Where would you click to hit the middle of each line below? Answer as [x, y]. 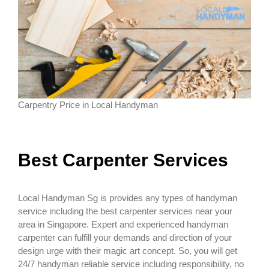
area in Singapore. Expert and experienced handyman [123, 224]
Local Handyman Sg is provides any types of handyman [128, 198]
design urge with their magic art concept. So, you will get [128, 250]
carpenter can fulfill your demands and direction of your [125, 237]
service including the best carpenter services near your [125, 211]
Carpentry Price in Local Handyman [88, 104]
